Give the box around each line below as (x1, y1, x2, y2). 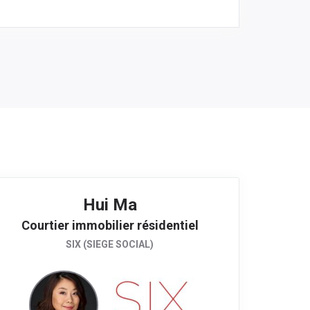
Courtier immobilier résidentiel (21, 218, 199, 233)
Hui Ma (82, 195, 137, 215)
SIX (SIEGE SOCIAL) (66, 239, 154, 250)
